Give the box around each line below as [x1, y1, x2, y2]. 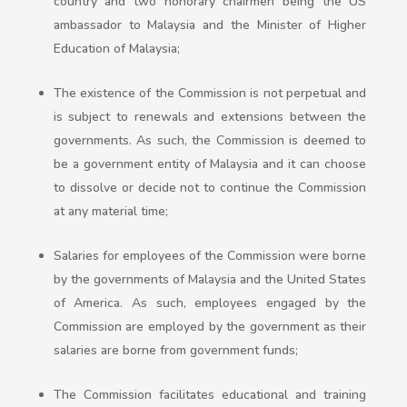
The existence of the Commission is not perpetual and [53, 84, 367, 103]
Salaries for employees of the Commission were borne [53, 247, 367, 265]
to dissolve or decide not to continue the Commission [53, 179, 367, 197]
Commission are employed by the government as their [53, 318, 367, 336]
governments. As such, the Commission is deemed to [53, 132, 367, 150]
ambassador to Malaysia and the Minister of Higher [53, 16, 367, 35]
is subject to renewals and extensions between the [53, 108, 367, 126]
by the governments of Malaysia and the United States [53, 271, 367, 289]
